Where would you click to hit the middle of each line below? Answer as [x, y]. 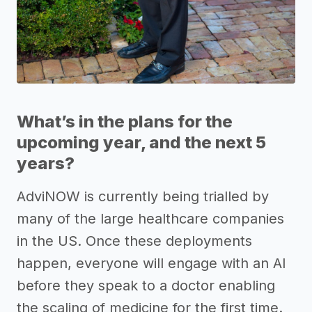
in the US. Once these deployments [134, 241]
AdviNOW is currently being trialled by [143, 197]
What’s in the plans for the [125, 122]
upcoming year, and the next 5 [141, 143]
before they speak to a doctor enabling [146, 286]
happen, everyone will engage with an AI [151, 264]
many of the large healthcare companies [150, 219]
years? [46, 164]
